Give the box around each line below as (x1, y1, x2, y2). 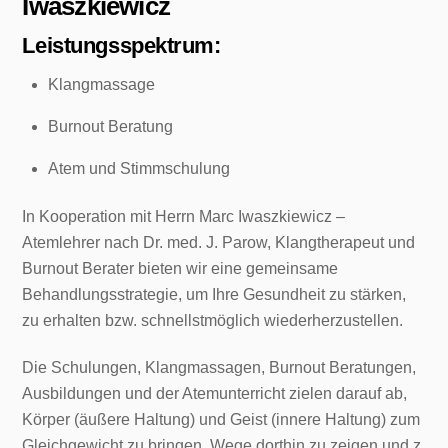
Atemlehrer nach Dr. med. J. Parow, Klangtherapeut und (22, 234, 416, 252)
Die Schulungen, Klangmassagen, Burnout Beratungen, (22, 359, 417, 377)
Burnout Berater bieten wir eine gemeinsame (22, 260, 339, 278)
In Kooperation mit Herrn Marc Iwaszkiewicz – (22, 208, 346, 226)
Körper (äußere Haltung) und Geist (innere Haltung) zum (22, 411, 421, 429)
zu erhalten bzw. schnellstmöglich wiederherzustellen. (22, 312, 404, 330)
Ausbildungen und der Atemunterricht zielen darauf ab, (22, 385, 408, 403)
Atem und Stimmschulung (48, 160, 230, 178)
